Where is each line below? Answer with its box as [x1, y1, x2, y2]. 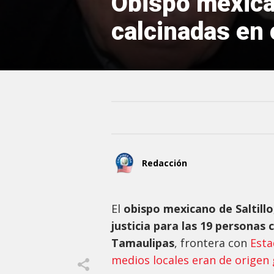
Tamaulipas [111, 235, 174, 251]
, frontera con [174, 235, 250, 251]
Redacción [142, 157, 187, 169]
